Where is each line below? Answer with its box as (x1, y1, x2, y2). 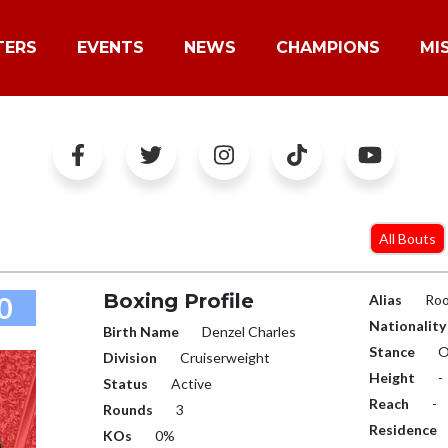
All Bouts (379, 230, 437, 247)
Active (167, 375, 212, 392)
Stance (369, 343, 416, 360)
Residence (369, 421, 438, 438)
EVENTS (77, 38, 144, 57)
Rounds (102, 401, 153, 418)
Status (102, 375, 148, 392)
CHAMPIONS (276, 38, 380, 57)
